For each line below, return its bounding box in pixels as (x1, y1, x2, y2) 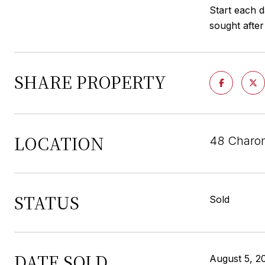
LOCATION (14, 131, 104, 155)
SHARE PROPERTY (14, 70, 166, 93)
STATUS (14, 190, 79, 214)
